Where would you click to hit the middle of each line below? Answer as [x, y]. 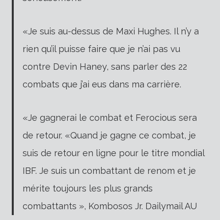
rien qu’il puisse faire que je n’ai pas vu [101, 49]
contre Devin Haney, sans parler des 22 [105, 66]
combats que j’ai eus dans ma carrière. [102, 84]
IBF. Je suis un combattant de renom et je [109, 170]
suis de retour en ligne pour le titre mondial [113, 153]
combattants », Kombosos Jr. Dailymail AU [110, 206]
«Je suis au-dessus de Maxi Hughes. [98, 31]
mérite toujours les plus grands [88, 188]
